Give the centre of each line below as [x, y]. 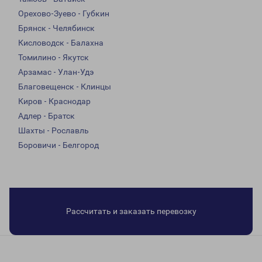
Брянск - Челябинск [56, 28]
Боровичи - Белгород [58, 145]
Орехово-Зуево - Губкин [64, 14]
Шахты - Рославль [54, 131]
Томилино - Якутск [54, 58]
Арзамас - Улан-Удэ [56, 72]
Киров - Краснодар [54, 101]
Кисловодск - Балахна [61, 43]
